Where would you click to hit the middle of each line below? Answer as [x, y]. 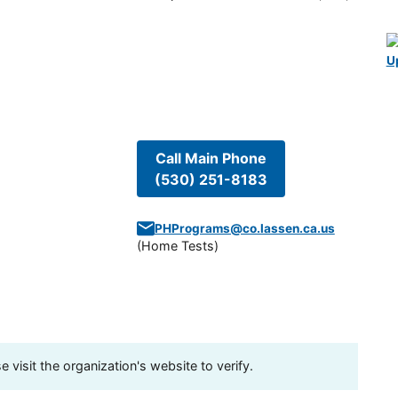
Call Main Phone [211, 159]
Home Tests [177, 246]
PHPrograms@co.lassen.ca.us [244, 229]
